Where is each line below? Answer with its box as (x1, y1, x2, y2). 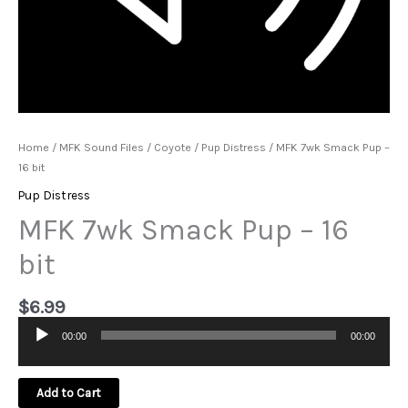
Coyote (154, 139, 191, 154)
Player (17, 351, 50, 366)
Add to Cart (36, 385, 101, 401)
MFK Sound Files (59, 139, 144, 154)
